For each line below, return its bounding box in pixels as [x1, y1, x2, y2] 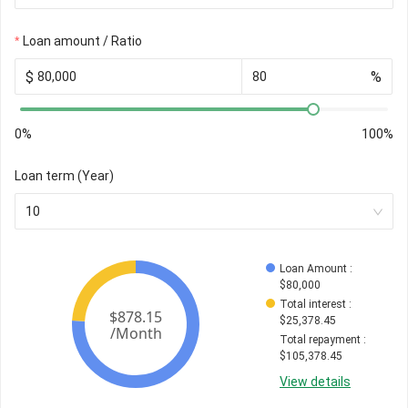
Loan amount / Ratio [23, 34, 142, 49]
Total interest [280, 298, 346, 311]
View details [280, 374, 351, 390]
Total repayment [280, 333, 361, 347]
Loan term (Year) [15, 168, 114, 184]
